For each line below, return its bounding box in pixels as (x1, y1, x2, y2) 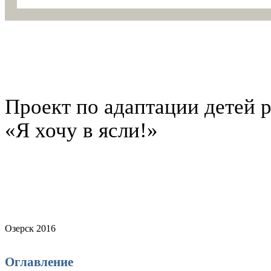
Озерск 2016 (5, 223, 56, 233)
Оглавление (5, 254, 73, 269)
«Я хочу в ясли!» (5, 119, 158, 142)
